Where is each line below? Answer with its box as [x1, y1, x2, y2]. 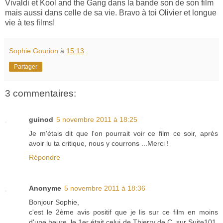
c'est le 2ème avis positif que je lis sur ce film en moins [29, 208, 218, 216]
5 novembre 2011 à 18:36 [64, 184, 145, 192]
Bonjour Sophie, [29, 198, 79, 206]
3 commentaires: [5, 88, 76, 99]
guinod [29, 115, 53, 123]
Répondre [29, 153, 60, 161]
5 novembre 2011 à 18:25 [56, 115, 137, 123]
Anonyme [29, 184, 61, 192]
